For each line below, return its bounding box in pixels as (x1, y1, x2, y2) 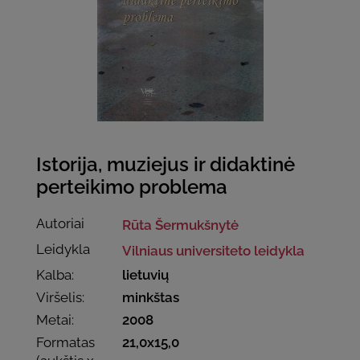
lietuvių (122, 267, 170, 283)
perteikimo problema (36, 175, 227, 198)
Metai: (36, 312, 74, 328)
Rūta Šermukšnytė (122, 217, 239, 233)
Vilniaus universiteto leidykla (122, 243, 305, 259)
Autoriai (36, 215, 84, 231)
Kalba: (36, 267, 74, 283)
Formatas (36, 334, 95, 350)
